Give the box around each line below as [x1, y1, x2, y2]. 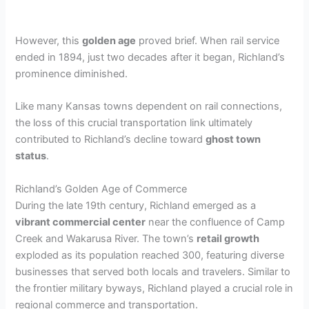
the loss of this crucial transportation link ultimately [15, 117, 253, 130]
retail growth [197, 232, 260, 245]
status [15, 150, 47, 163]
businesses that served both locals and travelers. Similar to [15, 265, 291, 278]
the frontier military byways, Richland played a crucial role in [15, 281, 294, 295]
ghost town [206, 133, 261, 146]
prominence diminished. [15, 67, 128, 80]
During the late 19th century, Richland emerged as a [15, 199, 257, 212]
